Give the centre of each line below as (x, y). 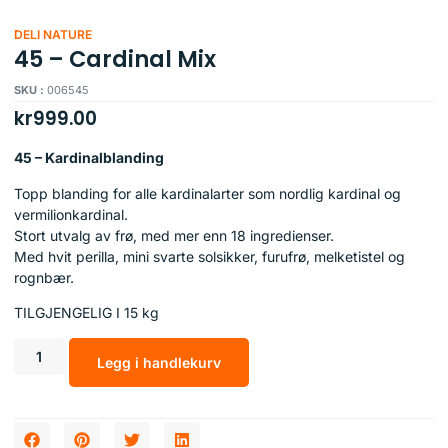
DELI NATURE (53, 34)
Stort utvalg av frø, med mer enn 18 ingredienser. (174, 235)
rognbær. (44, 277)
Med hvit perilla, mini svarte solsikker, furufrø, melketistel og (209, 256)
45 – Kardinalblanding (89, 158)
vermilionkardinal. (71, 214)
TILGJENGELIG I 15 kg (86, 313)
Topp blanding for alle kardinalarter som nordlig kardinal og (207, 193)
